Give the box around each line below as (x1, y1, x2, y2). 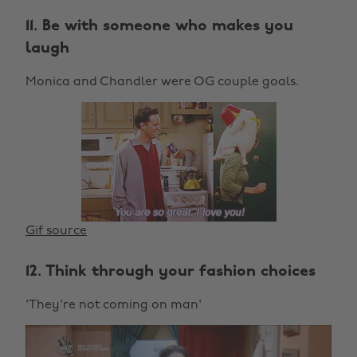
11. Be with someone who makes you (25, 18, 293, 35)
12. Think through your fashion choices (25, 264, 316, 280)
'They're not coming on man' (25, 299, 202, 312)
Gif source (25, 225, 87, 238)
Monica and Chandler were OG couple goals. (25, 76, 299, 89)
